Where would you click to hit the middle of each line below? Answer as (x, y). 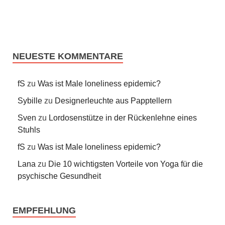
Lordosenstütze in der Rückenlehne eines (123, 118)
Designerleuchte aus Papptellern (113, 100)
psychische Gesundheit (59, 176)
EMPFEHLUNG (44, 210)
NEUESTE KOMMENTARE (68, 56)
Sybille (30, 100)
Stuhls (29, 130)
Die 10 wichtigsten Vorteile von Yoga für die (126, 164)
